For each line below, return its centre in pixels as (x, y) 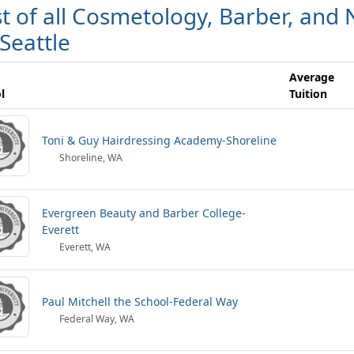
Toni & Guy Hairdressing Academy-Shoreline (159, 140)
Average (312, 77)
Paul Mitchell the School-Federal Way (140, 301)
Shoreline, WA (90, 158)
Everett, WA (84, 247)
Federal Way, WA (96, 319)
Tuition (308, 94)
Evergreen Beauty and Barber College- (144, 213)
